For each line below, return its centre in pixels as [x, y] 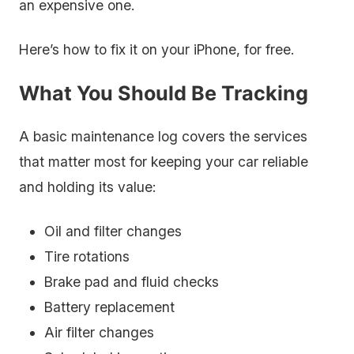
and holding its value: [87, 187]
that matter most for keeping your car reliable [164, 162]
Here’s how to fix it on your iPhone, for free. [156, 49]
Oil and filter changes [113, 231]
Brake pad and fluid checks [132, 282]
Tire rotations [87, 256]
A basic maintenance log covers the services [163, 136]
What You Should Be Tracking [164, 93]
